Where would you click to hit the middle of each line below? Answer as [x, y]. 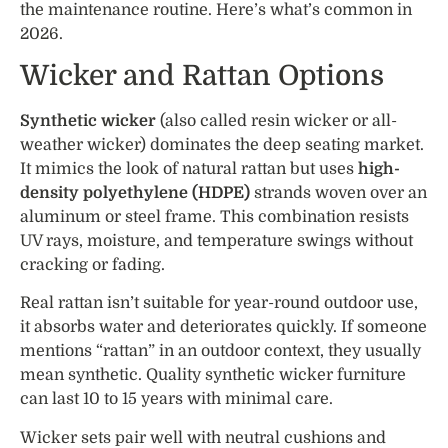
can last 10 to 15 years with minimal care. [176, 399]
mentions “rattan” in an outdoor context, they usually [220, 351]
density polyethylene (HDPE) [135, 193]
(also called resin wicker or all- [276, 121]
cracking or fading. [92, 265]
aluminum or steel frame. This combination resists [214, 217]
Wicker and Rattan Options [202, 76]
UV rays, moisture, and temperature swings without [216, 241]
